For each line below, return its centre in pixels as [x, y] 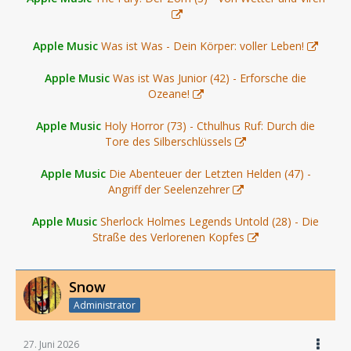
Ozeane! [168, 94]
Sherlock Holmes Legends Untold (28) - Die [210, 221]
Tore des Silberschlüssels [168, 141]
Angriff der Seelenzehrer [168, 189]
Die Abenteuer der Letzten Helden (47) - [210, 174]
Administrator [105, 305]
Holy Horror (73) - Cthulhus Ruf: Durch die [210, 126]
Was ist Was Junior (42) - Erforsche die [210, 78]
